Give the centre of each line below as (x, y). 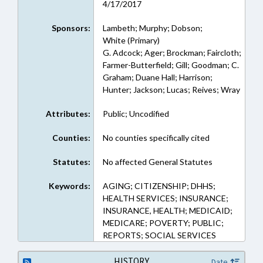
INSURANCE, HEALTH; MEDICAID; (167, 210)
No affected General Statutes (157, 162)
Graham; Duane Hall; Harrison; (157, 77)
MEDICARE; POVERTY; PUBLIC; (163, 223)
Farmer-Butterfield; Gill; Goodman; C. (171, 65)
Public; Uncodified (136, 114)
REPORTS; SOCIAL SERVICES (159, 235)
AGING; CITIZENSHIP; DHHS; (159, 186)
